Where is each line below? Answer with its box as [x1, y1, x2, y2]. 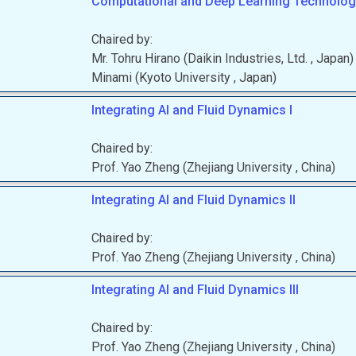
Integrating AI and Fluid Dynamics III [91, 282, 300, 297]
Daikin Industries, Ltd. [188, 51, 311, 66]
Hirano [145, 51, 181, 66]
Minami [91, 70, 133, 85]
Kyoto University [139, 70, 234, 85]
